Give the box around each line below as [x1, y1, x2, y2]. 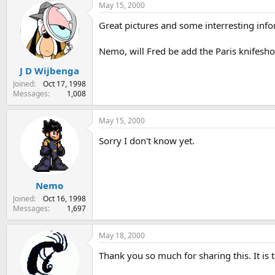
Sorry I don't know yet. [99, 134, 195, 147]
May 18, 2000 [99, 230, 145, 241]
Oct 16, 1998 [43, 193, 86, 204]
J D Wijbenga [20, 64, 79, 77]
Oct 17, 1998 [43, 78, 86, 89]
